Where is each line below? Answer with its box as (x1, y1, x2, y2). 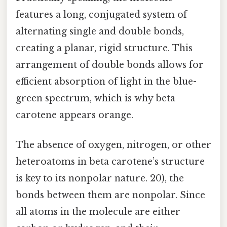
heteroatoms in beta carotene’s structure (16, 156, 205, 168)
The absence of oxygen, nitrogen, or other (16, 139, 211, 151)
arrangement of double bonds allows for (16, 59, 204, 71)
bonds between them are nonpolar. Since (16, 190, 205, 201)
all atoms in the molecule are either (16, 206, 180, 218)
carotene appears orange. (16, 109, 133, 121)
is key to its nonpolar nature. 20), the (16, 173, 184, 184)
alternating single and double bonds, (16, 26, 184, 37)
